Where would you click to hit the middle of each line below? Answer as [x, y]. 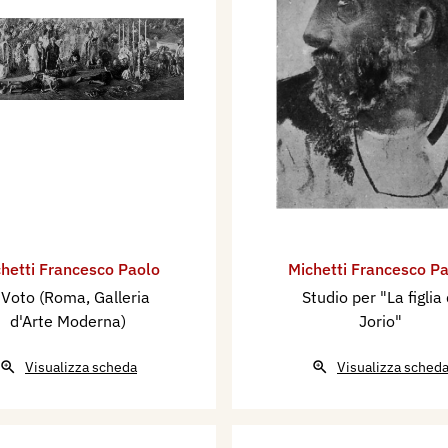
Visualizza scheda [81, 366]
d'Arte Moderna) [68, 320]
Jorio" [380, 320]
